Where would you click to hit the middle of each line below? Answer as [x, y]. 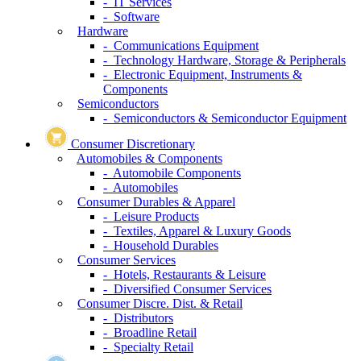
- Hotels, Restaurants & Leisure [185, 275]
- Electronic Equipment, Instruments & [203, 75]
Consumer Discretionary [133, 144]
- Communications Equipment [181, 46]
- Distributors [138, 318]
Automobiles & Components [149, 159]
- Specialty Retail [148, 347]
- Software [131, 17]
